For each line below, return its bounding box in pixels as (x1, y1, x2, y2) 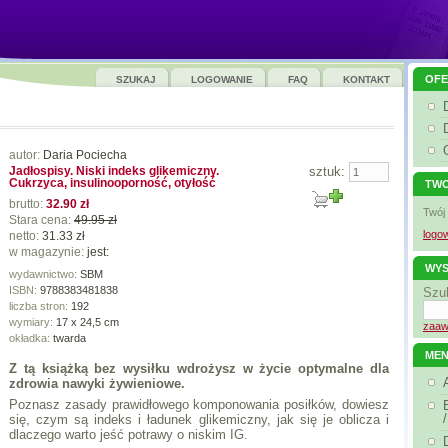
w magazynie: (9, 245, 87, 259)
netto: (9, 229, 42, 243)
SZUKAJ (116, 74, 156, 85)
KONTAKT (343, 74, 390, 85)
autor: (9, 148, 43, 162)
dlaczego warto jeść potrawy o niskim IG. (9, 427, 248, 442)
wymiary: (9, 316, 56, 328)
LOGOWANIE (191, 74, 253, 85)
